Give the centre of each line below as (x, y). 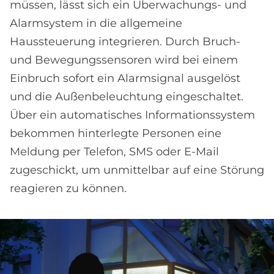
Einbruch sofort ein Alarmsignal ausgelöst (125, 79)
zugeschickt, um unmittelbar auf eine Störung (137, 170)
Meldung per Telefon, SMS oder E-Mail (114, 152)
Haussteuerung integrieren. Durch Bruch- (125, 42)
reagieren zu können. (68, 189)
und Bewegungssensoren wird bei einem (124, 60)
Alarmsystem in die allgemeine (96, 24)
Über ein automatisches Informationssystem (132, 115)
